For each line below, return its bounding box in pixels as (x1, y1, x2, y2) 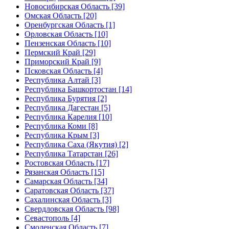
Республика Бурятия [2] (25, 94, 107, 103)
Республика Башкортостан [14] (25, 84, 132, 94)
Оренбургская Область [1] (25, 20, 115, 29)
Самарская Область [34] (25, 176, 107, 186)
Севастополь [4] (25, 213, 80, 222)
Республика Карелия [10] (25, 112, 112, 121)
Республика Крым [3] (25, 130, 99, 140)
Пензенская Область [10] (25, 38, 111, 48)
